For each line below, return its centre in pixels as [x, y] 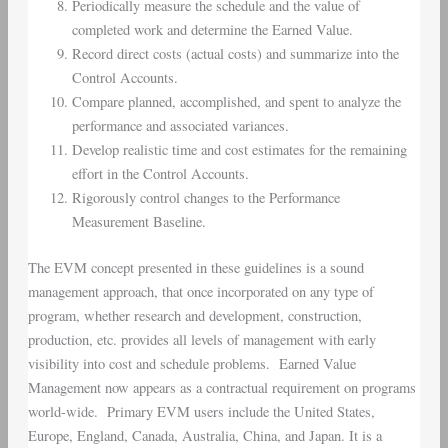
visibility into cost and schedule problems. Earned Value [191, 364]
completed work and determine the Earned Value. [212, 30]
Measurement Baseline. [138, 222]
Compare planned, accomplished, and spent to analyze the [236, 102]
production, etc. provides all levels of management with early [201, 340]
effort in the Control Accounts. [160, 174]
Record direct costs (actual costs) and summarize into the [235, 54]
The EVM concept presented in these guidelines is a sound [195, 268]
